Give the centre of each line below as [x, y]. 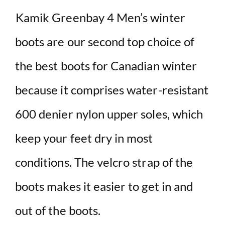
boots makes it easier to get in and [104, 186]
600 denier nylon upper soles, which [109, 114]
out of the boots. [58, 210]
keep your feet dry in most [84, 138]
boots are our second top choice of [105, 41]
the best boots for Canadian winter [106, 65]
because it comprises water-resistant [112, 89]
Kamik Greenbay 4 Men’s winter [100, 17]
